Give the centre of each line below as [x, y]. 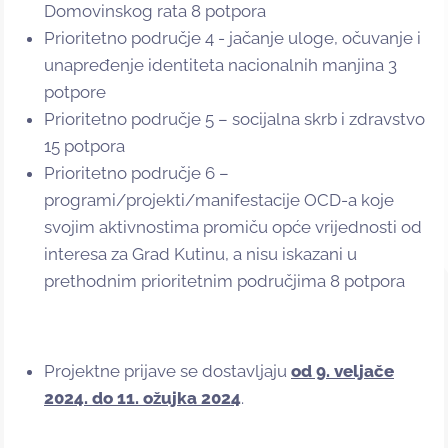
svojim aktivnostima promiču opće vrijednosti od [233, 227]
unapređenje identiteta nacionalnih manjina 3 [220, 65]
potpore [75, 92]
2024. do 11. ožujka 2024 [142, 398]
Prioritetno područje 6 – [136, 173]
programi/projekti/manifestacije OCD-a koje [219, 200]
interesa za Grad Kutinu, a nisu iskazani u [200, 254]
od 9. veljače [342, 371]
